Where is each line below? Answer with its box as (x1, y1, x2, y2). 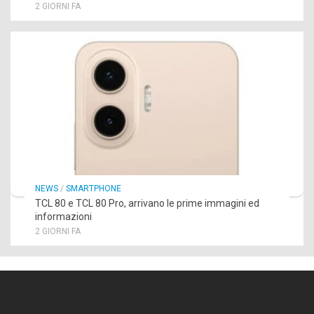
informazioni (35, 211, 92, 223)
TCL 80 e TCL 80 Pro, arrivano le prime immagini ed (35, 198, 259, 210)
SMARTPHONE (66, 184, 121, 194)
